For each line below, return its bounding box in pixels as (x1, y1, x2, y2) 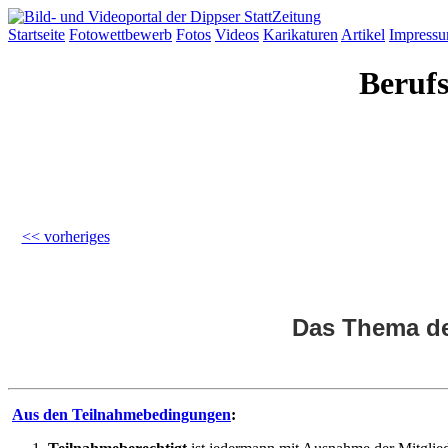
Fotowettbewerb (69, 26, 172, 43)
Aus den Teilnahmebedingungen (12, 405, 231, 423)
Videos (215, 26, 259, 43)
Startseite (8, 26, 65, 43)
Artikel (341, 26, 385, 43)
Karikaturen (263, 26, 338, 43)
